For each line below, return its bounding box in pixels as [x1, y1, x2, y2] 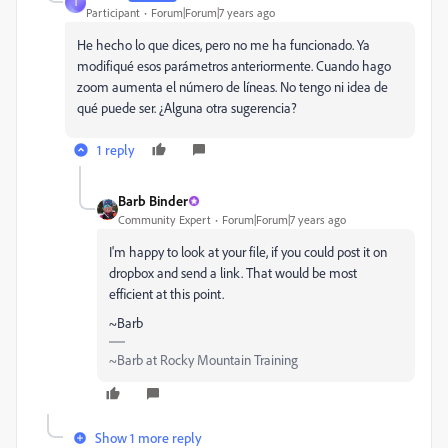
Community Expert [118, 212, 211, 228]
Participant [86, 5, 140, 21]
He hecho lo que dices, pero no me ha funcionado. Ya [77, 36, 370, 54]
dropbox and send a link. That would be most [109, 264, 357, 282]
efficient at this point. [109, 285, 224, 303]
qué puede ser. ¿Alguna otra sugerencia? [77, 99, 297, 117]
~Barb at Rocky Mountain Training [109, 351, 298, 369]
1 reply [97, 141, 135, 159]
